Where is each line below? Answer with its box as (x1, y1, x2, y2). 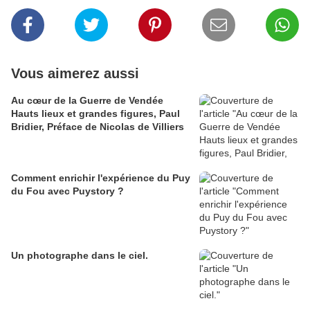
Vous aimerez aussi (11, 66, 139, 82)
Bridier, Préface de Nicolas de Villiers (11, 121, 184, 133)
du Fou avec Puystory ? (11, 185, 124, 197)
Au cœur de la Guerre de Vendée (11, 95, 163, 107)
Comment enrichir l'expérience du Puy (11, 172, 190, 184)
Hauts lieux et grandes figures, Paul (11, 108, 180, 120)
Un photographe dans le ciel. (11, 250, 148, 262)
